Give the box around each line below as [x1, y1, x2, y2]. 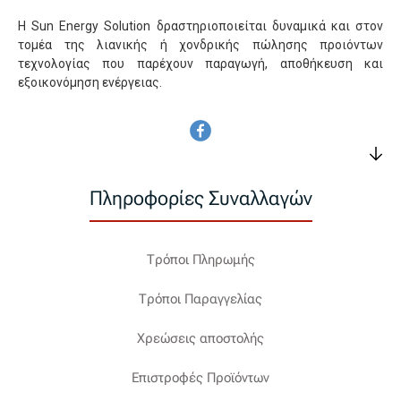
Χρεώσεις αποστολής [137, 329, 264, 346]
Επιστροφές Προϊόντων [132, 369, 269, 386]
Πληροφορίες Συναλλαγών [89, 186, 312, 209]
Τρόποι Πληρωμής [146, 251, 255, 268]
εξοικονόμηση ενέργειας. [18, 74, 162, 90]
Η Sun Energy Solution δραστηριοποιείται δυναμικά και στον [18, 18, 383, 33]
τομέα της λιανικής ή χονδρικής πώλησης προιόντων [18, 37, 383, 52]
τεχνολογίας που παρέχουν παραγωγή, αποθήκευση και [18, 55, 383, 71]
